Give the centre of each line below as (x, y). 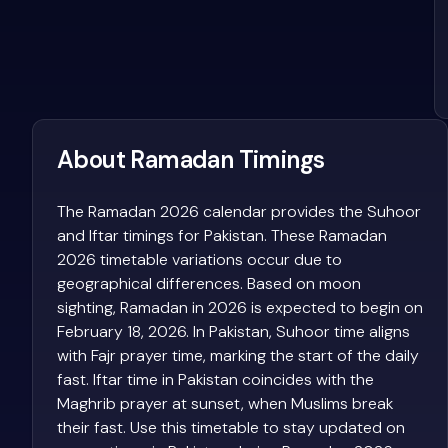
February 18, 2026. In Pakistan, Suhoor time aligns (233, 331)
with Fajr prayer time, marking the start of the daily (238, 355)
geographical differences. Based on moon (209, 283)
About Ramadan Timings (191, 159)
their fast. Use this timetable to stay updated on (231, 427)
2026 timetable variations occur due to (199, 259)
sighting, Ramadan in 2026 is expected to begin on (240, 307)
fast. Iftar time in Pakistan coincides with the (215, 379)
